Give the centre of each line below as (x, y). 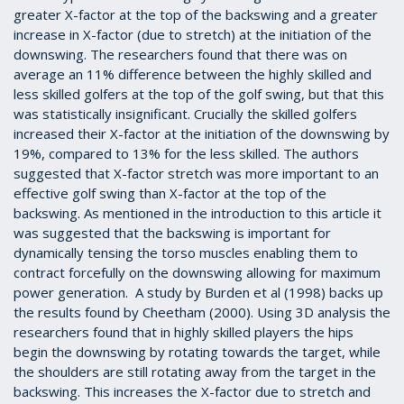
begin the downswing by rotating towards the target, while (197, 352)
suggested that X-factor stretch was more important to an (196, 174)
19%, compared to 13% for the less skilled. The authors (186, 154)
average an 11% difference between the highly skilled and (193, 74)
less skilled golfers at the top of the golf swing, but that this (199, 94)
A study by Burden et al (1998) (230, 293)
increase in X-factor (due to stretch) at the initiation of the (193, 35)
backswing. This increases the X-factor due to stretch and (192, 392)
